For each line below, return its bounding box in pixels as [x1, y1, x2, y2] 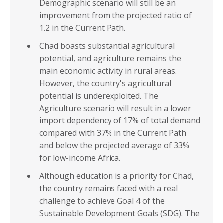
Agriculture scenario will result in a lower [39, 103, 191, 114]
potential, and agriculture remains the [39, 53, 181, 64]
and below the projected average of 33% [39, 140, 189, 151]
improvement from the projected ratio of [39, 10, 192, 21]
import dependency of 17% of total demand [39, 115, 200, 126]
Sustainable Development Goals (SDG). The [39, 208, 200, 219]
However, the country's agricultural [39, 78, 171, 89]
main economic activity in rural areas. [39, 65, 177, 77]
